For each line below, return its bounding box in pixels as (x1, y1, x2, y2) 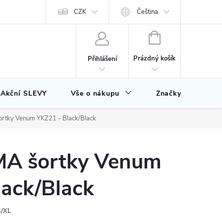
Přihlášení (87, 54, 117, 63)
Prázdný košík (133, 54, 176, 63)
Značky (156, 89, 181, 98)
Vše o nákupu (71, 89, 119, 98)
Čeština (137, 7, 159, 16)
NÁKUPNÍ (160, 32, 188, 41)
